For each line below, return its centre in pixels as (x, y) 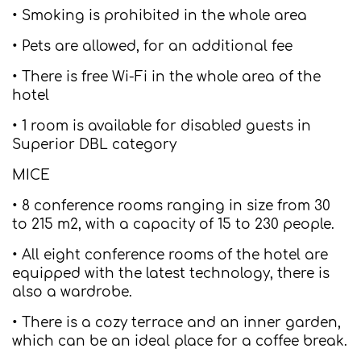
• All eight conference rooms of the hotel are (170, 255)
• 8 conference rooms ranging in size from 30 (171, 206)
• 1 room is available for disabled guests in (162, 126)
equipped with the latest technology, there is (171, 274)
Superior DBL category (94, 145)
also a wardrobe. (72, 292)
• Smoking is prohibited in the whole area (160, 16)
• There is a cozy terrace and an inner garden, (176, 323)
